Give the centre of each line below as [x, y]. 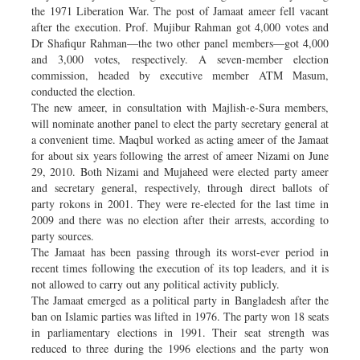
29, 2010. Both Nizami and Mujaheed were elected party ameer [180, 171]
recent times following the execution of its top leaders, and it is [180, 268]
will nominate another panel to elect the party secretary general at [180, 123]
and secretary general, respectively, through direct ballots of [180, 187]
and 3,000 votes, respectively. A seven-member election [180, 59]
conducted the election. [84, 91]
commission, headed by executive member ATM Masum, [180, 75]
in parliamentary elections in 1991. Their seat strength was [180, 332]
